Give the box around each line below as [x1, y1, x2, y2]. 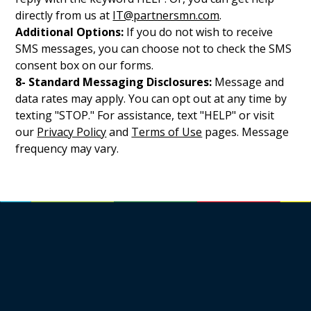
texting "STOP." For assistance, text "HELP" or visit [15, 108, 275, 123]
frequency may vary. [15, 141, 119, 156]
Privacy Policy [37, 124, 107, 140]
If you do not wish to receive [124, 24, 274, 40]
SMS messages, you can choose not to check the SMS [15, 41, 292, 56]
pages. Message [202, 124, 289, 140]
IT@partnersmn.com [112, 8, 220, 23]
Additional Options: [15, 24, 124, 40]
